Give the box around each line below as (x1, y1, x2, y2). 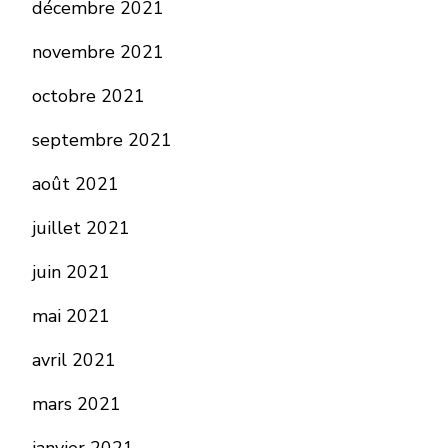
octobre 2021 (32, 84, 145, 109)
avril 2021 (32, 348, 116, 373)
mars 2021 (32, 392, 121, 417)
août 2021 (32, 172, 119, 197)
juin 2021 (32, 260, 110, 285)
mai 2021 (32, 304, 110, 329)
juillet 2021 (32, 216, 130, 241)
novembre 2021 (32, 40, 164, 65)
